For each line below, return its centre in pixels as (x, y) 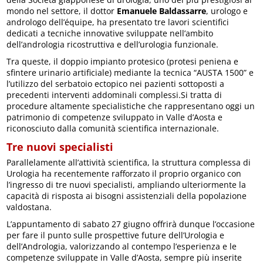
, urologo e (227, 11)
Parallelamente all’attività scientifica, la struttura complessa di (129, 163)
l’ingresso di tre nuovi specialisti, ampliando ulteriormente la (127, 185)
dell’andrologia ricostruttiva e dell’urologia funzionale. (113, 45)
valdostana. (29, 207)
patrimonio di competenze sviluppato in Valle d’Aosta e (115, 117)
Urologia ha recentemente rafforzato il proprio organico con (124, 174)
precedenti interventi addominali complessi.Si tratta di (114, 95)
